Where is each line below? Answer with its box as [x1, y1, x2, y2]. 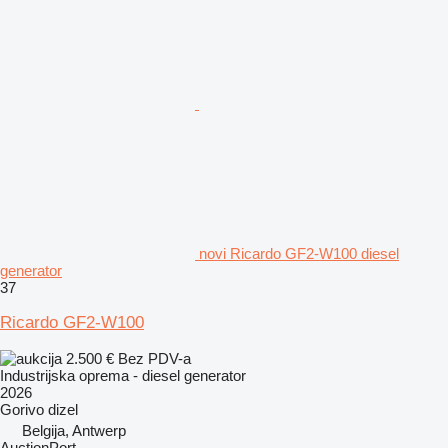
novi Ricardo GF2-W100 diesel [199, 244, 399, 262]
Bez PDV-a [118, 349, 191, 367]
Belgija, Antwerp [22, 421, 126, 439]
